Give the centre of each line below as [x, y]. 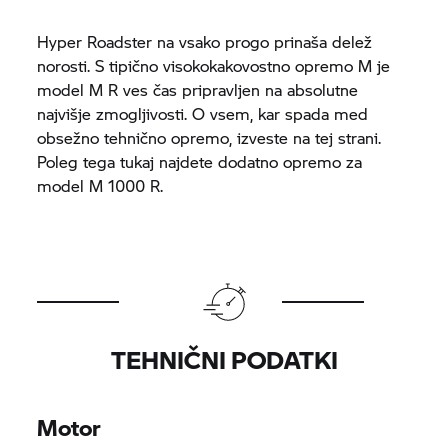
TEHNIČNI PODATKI [224, 359]
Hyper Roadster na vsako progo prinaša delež [205, 41]
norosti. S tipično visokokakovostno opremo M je [214, 65]
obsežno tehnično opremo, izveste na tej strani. [209, 137]
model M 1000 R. [100, 185]
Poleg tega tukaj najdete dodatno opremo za [200, 161]
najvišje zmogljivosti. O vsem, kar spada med [203, 113]
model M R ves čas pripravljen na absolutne [198, 89]
